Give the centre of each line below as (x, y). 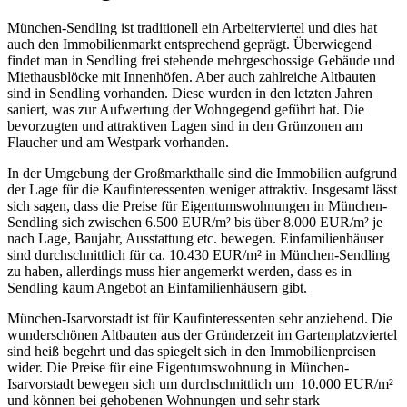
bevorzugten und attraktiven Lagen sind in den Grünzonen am (185, 125)
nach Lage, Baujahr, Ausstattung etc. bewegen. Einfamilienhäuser (195, 238)
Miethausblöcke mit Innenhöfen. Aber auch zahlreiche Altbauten (192, 76)
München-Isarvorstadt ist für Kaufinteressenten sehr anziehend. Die (200, 318)
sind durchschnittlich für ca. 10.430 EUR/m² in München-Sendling (199, 254)
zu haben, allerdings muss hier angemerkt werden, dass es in (179, 271)
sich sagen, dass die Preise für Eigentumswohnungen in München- (197, 205)
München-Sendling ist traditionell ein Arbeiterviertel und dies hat (192, 27)
